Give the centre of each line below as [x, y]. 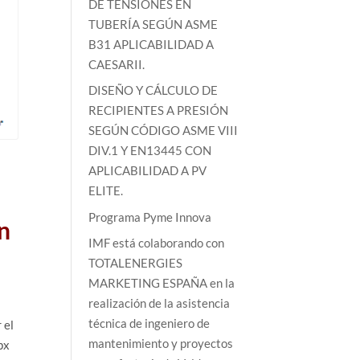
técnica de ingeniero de [149, 323]
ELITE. [106, 191]
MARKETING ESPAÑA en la [162, 283]
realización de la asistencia [160, 303]
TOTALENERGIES [136, 263]
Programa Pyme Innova [150, 217]
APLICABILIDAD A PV [148, 171]
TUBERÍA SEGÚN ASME [153, 24]
